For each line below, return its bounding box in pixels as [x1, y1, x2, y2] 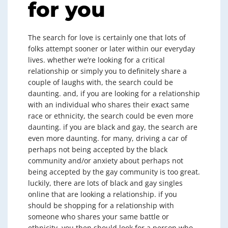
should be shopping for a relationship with [28, 201, 174, 210]
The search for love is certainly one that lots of [28, 33, 186, 42]
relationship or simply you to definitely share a [28, 66, 187, 76]
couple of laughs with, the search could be [28, 77, 173, 87]
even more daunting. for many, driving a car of [28, 133, 187, 143]
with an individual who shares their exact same [28, 100, 189, 109]
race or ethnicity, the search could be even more [28, 111, 193, 121]
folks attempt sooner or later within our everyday [28, 44, 195, 53]
